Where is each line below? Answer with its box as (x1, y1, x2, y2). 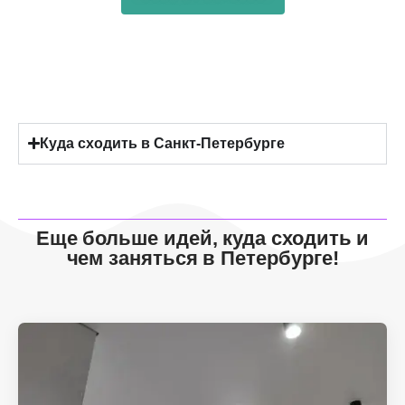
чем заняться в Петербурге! (66, 246, 339, 269)
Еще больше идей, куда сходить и (35, 226, 370, 250)
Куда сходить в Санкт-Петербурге (40, 135, 286, 151)
